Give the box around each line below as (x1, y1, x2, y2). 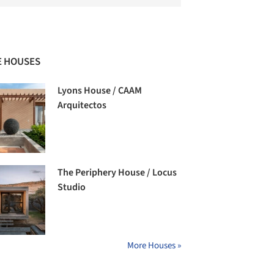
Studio (57, 180, 86, 194)
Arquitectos (57, 98, 107, 112)
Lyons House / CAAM (57, 83, 143, 97)
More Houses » (127, 239, 181, 253)
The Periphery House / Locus (57, 166, 177, 180)
